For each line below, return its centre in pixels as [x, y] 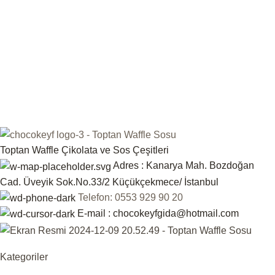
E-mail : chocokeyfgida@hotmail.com [158, 213]
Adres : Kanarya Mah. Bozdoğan [184, 166]
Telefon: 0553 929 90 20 [130, 197]
